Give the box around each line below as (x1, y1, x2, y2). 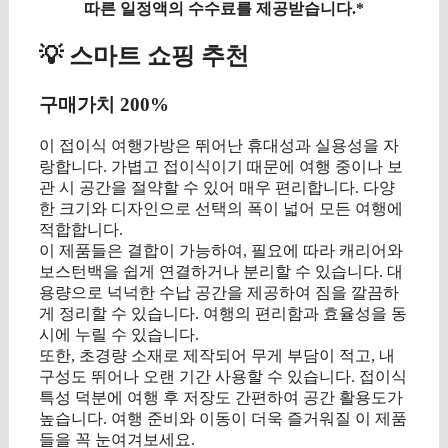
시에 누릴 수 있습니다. (39, 326, 199, 344)
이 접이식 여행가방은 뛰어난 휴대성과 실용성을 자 (39, 137, 399, 155)
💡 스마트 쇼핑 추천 (39, 42, 249, 69)
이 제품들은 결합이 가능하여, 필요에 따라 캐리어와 (39, 242, 403, 260)
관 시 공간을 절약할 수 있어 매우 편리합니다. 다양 (39, 179, 395, 197)
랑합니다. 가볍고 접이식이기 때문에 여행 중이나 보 (39, 158, 403, 176)
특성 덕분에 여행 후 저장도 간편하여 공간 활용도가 (39, 389, 403, 407)
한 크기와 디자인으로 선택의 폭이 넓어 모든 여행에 (39, 200, 403, 218)
